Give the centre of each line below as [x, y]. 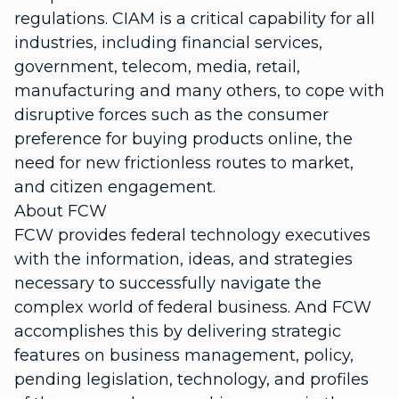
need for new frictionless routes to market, [184, 163]
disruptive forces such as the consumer [171, 115]
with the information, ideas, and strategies [183, 259]
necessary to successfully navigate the [168, 283]
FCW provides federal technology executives [192, 235]
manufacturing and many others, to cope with [199, 91]
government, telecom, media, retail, [157, 67]
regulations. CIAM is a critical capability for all [195, 19]
